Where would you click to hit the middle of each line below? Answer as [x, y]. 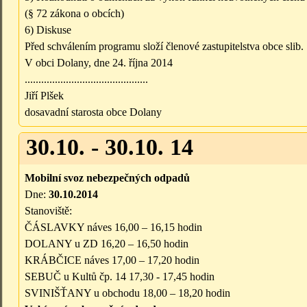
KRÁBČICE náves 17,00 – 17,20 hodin [112, 260]
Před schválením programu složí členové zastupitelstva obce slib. [164, 47]
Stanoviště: [48, 211]
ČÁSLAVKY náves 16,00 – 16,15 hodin [113, 228]
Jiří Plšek [44, 96]
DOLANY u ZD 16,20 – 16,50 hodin [107, 244]
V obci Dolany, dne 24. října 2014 [99, 63]
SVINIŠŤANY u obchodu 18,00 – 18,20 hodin [127, 293]
